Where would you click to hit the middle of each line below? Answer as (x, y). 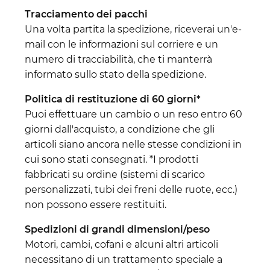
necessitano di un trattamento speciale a (124, 259)
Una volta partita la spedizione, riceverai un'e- (133, 29)
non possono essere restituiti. (96, 204)
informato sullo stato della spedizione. (115, 74)
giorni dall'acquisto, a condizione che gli (120, 129)
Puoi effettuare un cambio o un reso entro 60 (133, 114)
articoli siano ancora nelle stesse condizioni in (133, 144)
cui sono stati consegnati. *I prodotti (111, 159)
